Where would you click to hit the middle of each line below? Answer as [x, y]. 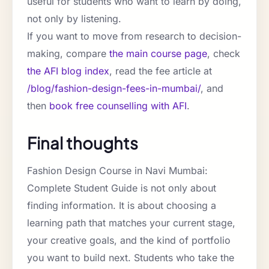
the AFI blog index [68, 71]
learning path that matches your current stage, [131, 223]
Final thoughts [83, 143]
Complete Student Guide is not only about [122, 188]
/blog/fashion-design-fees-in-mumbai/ [114, 89]
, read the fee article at [161, 71]
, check [224, 54]
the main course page [158, 54]
